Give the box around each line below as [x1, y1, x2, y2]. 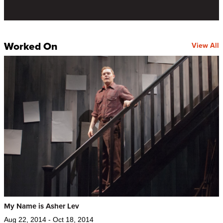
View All [192, 40, 219, 51]
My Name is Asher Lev [4, 200, 79, 212]
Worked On [4, 38, 57, 54]
